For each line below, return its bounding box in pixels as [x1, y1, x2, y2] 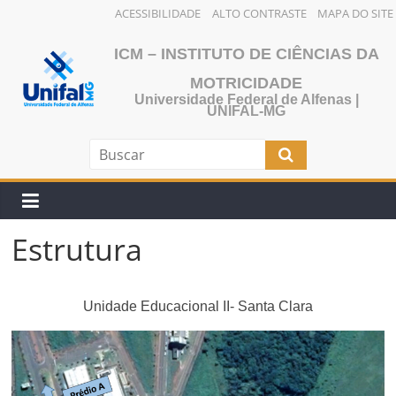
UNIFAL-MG [207, 103, 286, 118]
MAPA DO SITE [317, 5, 393, 21]
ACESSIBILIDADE [115, 5, 202, 21]
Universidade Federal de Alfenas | [133, 92, 359, 107]
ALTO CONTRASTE [211, 5, 307, 21]
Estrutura [11, 229, 143, 270]
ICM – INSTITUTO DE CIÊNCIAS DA [113, 45, 379, 63]
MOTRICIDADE [190, 74, 303, 92]
